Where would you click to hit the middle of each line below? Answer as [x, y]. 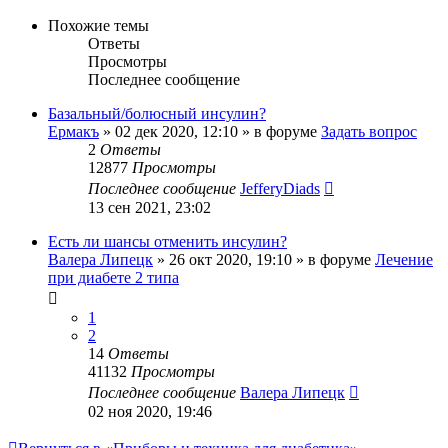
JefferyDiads [280, 188]
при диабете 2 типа [113, 277]
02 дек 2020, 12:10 [176, 131]
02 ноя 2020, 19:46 [150, 411]
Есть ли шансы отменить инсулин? [167, 241]
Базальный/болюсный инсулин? [157, 113]
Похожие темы [98, 25]
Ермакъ [73, 131]
